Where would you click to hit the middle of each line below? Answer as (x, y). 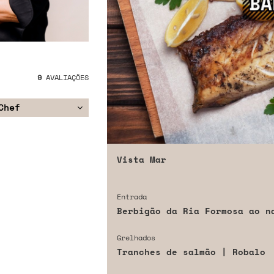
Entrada (131, 197)
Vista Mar (141, 160)
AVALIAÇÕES (65, 78)
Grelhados (136, 238)
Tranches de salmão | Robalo (191, 252)
